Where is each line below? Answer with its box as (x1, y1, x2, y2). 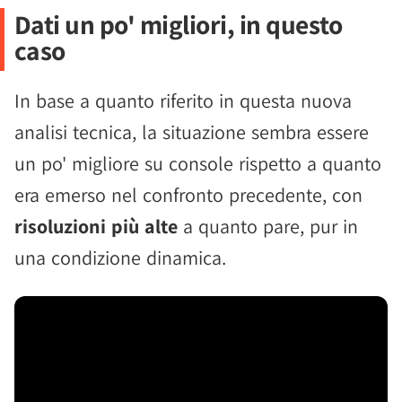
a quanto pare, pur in (178, 214, 358, 239)
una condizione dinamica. (14, 245, 226, 270)
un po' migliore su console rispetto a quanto (14, 151, 381, 176)
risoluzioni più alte (14, 214, 178, 239)
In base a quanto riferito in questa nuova (14, 88, 352, 113)
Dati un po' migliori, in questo (13, 7, 343, 41)
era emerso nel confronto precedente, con (14, 182, 363, 207)
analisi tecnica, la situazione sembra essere (14, 119, 369, 144)
